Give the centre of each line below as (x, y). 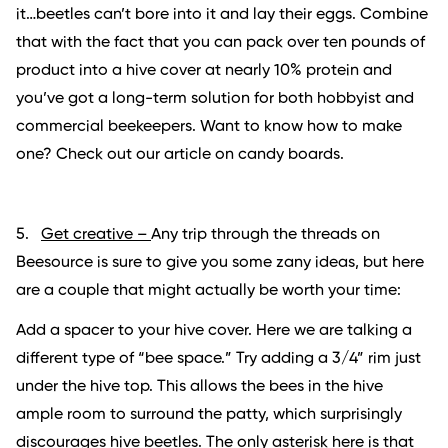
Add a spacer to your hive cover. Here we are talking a (214, 331)
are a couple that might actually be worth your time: (208, 291)
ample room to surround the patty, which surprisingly (209, 415)
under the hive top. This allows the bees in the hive (199, 387)
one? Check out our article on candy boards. (180, 155)
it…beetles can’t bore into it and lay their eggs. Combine (222, 15)
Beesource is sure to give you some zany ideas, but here (220, 263)
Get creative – (96, 235)
